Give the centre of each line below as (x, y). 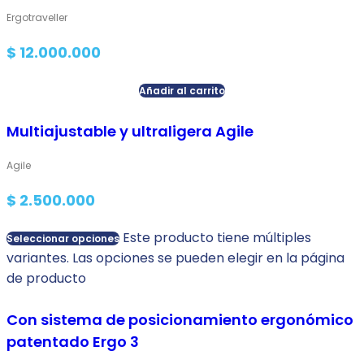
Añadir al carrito (182, 90)
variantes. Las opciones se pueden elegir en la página (175, 258)
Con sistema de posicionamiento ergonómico (180, 319)
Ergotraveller (37, 17)
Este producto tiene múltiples (217, 237)
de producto (46, 278)
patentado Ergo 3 (73, 341)
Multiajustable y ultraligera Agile (130, 131)
